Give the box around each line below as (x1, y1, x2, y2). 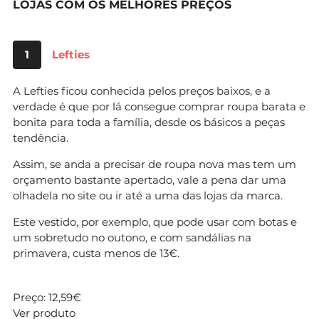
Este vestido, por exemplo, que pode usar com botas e (13, 214, 297, 229)
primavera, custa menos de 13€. (13, 246, 179, 260)
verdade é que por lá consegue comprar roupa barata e (13, 99, 305, 113)
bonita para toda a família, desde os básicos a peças (13, 115, 285, 129)
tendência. (13, 130, 68, 145)
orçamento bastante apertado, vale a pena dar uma (13, 172, 286, 187)
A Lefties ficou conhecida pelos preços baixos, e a (13, 83, 271, 98)
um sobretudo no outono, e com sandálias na (13, 230, 251, 244)
